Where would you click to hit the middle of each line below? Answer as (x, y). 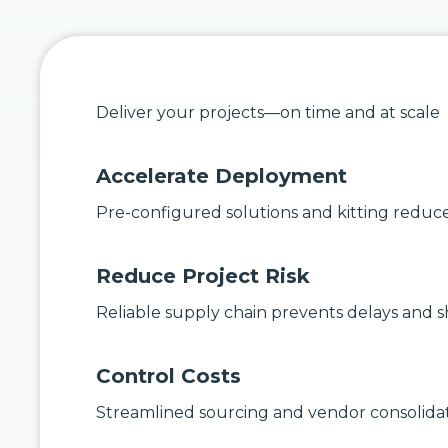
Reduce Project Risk (203, 276)
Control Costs (168, 376)
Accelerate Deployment (221, 176)
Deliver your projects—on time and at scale (268, 113)
